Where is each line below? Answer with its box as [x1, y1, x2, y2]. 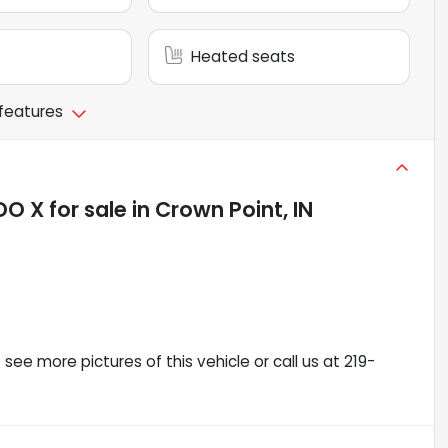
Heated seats [191, 46, 296, 68]
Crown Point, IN [155, 195, 313, 225]
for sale [44, 195, 127, 225]
